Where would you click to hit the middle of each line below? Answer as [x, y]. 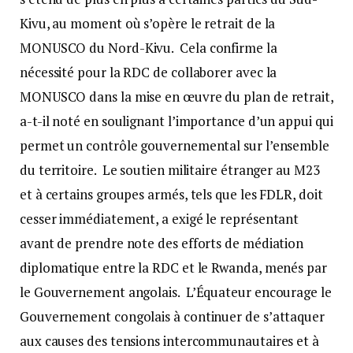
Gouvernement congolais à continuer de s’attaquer [172, 316]
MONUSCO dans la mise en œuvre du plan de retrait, [176, 96]
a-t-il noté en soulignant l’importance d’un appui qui [176, 121]
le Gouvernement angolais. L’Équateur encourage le [176, 292]
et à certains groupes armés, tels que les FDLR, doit [171, 194]
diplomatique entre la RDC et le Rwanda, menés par [173, 267]
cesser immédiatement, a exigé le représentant [160, 218]
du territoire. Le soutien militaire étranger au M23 [170, 169]
